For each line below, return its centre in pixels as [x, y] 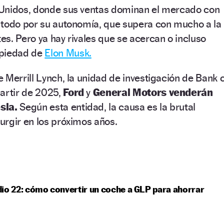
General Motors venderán [153, 92]
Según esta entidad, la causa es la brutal [108, 106]
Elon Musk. [68, 52]
